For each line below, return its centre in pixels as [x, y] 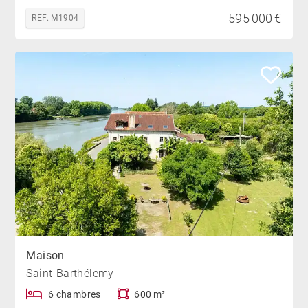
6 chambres [74, 294]
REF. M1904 [55, 18]
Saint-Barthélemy [70, 273]
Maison [45, 255]
